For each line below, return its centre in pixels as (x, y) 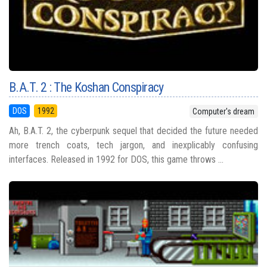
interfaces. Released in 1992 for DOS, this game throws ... (116, 159)
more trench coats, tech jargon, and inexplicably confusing (133, 145)
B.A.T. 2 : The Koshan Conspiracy (86, 87)
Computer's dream (224, 112)
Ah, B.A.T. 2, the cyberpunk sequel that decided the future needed (133, 131)
